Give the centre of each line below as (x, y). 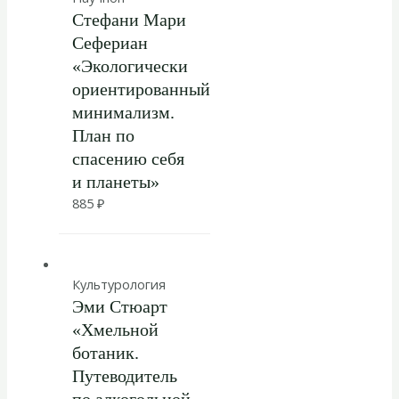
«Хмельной (115, 330)
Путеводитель (124, 376)
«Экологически (130, 66)
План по (103, 136)
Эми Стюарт (119, 307)
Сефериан (110, 43)
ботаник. (105, 353)
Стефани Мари (129, 20)
